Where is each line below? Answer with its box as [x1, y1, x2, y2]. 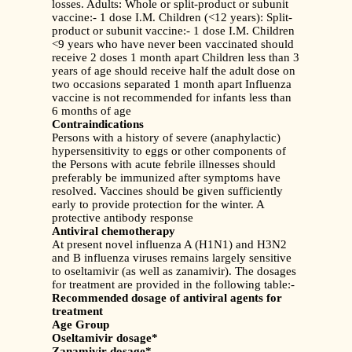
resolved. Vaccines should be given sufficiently [52, 185, 283, 198]
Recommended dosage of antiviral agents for [52, 291, 282, 305]
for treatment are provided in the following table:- [52, 278, 295, 291]
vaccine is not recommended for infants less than [52, 91, 291, 104]
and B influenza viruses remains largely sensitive [52, 251, 291, 265]
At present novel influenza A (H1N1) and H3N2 [52, 238, 287, 251]
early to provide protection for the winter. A [52, 198, 264, 211]
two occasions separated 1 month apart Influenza [52, 78, 291, 91]
